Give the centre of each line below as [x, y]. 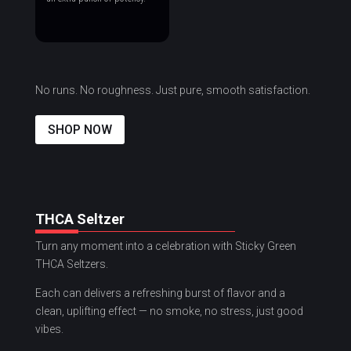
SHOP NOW [80, 129]
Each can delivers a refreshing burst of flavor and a [160, 293]
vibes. [49, 329]
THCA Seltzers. [71, 264]
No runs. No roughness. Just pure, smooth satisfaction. [172, 90]
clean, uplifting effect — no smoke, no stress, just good [169, 311]
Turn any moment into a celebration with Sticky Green [165, 246]
